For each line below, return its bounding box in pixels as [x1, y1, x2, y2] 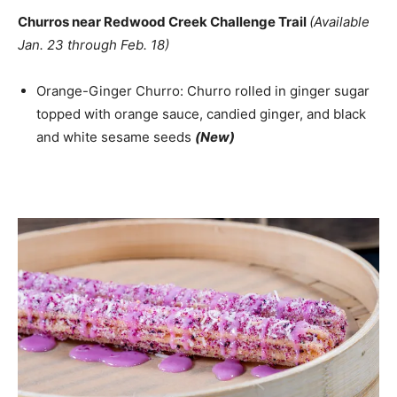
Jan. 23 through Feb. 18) [18, 35, 169, 53]
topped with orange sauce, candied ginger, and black [36, 105, 366, 122]
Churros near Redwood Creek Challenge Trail [18, 12, 309, 30]
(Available [309, 12, 370, 30]
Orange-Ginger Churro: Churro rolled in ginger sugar [36, 82, 370, 99]
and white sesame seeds [36, 128, 195, 145]
